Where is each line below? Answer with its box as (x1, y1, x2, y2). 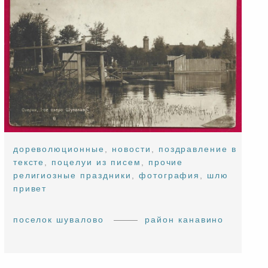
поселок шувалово (13, 215, 105, 225)
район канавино (144, 215, 224, 225)
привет (13, 184, 47, 194)
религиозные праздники (13, 170, 132, 181)
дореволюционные (13, 144, 105, 154)
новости (111, 144, 151, 154)
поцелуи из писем (51, 157, 141, 167)
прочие (148, 157, 184, 167)
